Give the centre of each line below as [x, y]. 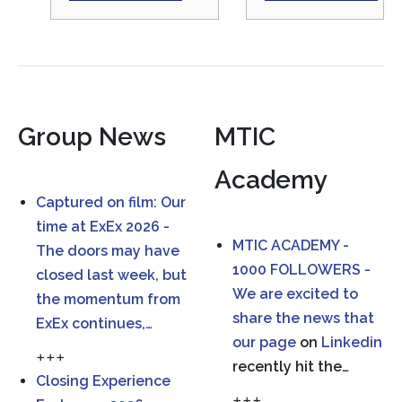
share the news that [303, 319]
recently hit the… [291, 367]
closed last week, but [111, 275]
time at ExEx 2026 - [103, 227]
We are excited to [295, 294]
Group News [92, 137]
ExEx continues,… [94, 324]
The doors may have [108, 251]
